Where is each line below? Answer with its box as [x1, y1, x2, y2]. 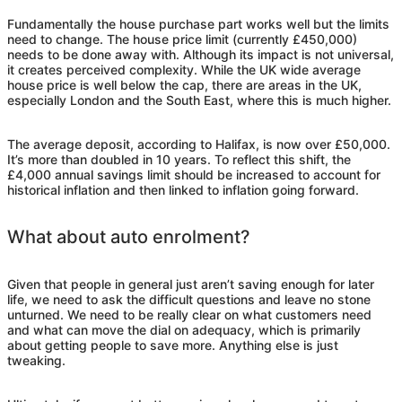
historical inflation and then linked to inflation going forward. [7, 182, 359, 198]
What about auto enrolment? [7, 226, 250, 249]
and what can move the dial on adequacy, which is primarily [7, 322, 361, 338]
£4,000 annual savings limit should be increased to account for [7, 167, 380, 183]
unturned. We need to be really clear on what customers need [7, 307, 371, 323]
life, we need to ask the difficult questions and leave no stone [7, 292, 371, 308]
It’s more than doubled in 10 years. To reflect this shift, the [7, 152, 351, 168]
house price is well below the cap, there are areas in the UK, [7, 77, 362, 93]
